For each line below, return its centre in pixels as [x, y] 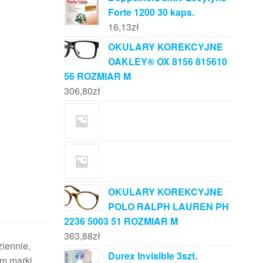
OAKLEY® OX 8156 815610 [167, 62]
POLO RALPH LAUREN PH [168, 207]
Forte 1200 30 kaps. [151, 12]
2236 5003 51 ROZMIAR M [121, 221]
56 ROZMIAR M [97, 76]
